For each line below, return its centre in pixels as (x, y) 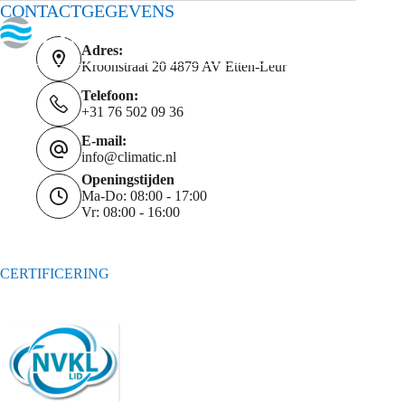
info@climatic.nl (129, 157)
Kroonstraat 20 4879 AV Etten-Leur (184, 67)
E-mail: (104, 141)
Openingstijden (128, 180)
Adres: (102, 51)
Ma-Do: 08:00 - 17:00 (144, 196)
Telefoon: (110, 96)
